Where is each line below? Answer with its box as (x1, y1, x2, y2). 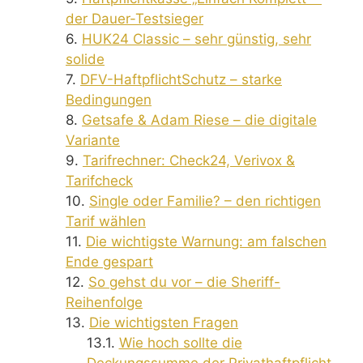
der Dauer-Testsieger (66, 10, 203, 27)
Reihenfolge (66, 293, 143, 310)
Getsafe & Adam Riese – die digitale (82, 111, 317, 128)
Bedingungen (66, 91, 152, 108)
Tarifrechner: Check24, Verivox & (83, 152, 295, 169)
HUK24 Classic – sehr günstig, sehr (82, 30, 311, 47)
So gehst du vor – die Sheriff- (88, 273, 280, 290)
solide (66, 50, 105, 67)
